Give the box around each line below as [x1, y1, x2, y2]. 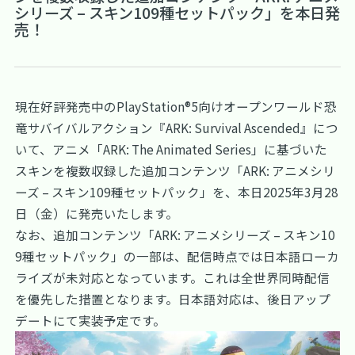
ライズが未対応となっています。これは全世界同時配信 [15, 268, 330, 286]
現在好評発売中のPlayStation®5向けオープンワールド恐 [15, 97, 338, 115]
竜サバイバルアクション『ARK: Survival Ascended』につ [15, 118, 339, 136]
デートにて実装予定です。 [15, 311, 166, 329]
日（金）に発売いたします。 [15, 204, 179, 222]
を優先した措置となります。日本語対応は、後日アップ [15, 289, 331, 307]
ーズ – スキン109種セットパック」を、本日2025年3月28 [15, 182, 339, 200]
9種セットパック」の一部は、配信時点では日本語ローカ [15, 246, 340, 265]
